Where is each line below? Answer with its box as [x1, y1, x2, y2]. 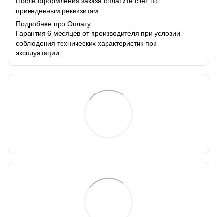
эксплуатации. [16, 49, 61, 57]
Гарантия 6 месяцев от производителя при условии [16, 30, 180, 38]
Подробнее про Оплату [16, 20, 91, 28]
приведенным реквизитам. [16, 7, 100, 15]
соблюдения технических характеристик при [16, 39, 157, 47]
